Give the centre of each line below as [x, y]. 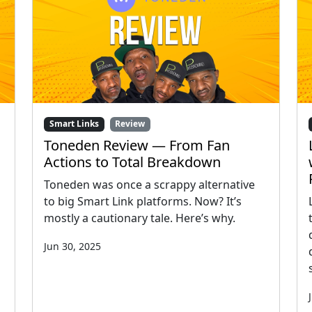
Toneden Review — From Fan [137, 145]
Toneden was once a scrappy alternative [149, 184]
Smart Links [74, 124]
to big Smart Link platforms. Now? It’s [143, 201]
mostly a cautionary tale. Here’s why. [140, 218]
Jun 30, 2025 [72, 246]
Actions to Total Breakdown [132, 162]
